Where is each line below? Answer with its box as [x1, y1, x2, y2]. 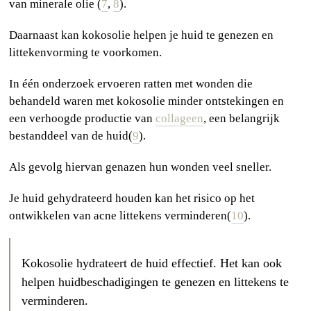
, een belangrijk [203, 112, 280, 126]
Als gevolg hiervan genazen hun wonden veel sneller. [9, 160, 272, 174]
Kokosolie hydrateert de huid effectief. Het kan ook [22, 255, 283, 270]
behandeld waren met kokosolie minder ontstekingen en [9, 94, 285, 108]
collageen [155, 112, 204, 126]
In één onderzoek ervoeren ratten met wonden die [9, 77, 253, 91]
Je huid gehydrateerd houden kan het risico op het [9, 192, 255, 205]
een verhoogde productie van [9, 112, 156, 126]
